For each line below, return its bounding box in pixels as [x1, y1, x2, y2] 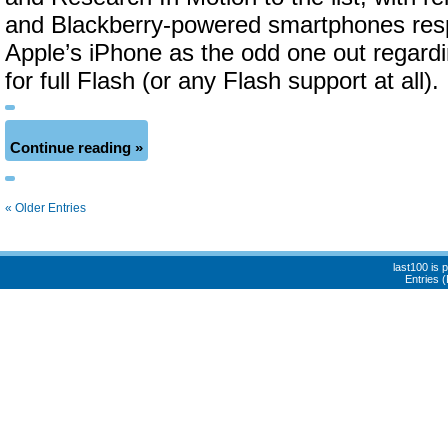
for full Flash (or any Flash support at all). [5, 68, 439, 94]
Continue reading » [10, 140, 143, 156]
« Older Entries [5, 201, 86, 215]
